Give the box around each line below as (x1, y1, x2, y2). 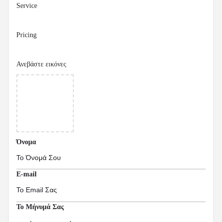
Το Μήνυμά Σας (16, 203, 64, 211)
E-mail (16, 170, 37, 178)
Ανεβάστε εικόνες (16, 60, 66, 68)
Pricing (16, 31, 37, 39)
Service (16, 2, 37, 10)
